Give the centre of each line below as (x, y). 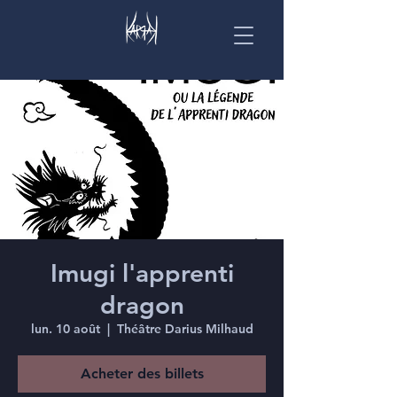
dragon (142, 305)
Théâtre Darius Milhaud (185, 329)
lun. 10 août (65, 329)
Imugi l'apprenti (142, 273)
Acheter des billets (142, 374)
